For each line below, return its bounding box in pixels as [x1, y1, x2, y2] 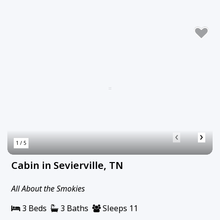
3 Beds [20, 203, 47, 214]
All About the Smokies [11, 183, 85, 194]
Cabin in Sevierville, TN [11, 159, 123, 172]
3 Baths [58, 203, 88, 214]
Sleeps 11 [101, 203, 138, 214]
